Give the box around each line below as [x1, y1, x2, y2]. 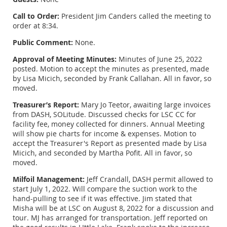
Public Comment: [13, 37, 73, 47]
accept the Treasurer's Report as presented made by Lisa [13, 138, 207, 148]
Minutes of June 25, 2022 [117, 54, 202, 64]
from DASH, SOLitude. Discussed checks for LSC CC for [13, 109, 196, 119]
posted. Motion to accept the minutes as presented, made [13, 63, 209, 73]
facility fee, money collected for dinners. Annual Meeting [13, 119, 205, 129]
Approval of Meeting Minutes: [13, 54, 117, 64]
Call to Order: [13, 11, 59, 21]
